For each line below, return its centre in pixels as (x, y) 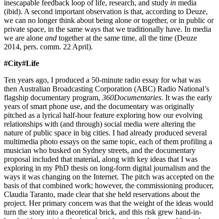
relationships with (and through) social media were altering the (100, 124)
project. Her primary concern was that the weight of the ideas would (109, 203)
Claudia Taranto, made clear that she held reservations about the (102, 194)
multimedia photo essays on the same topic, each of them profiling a (108, 141)
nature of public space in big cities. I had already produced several (105, 132)
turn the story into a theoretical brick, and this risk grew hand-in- (103, 212)
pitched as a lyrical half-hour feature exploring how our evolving (103, 115)
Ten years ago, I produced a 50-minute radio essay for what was (102, 80)
